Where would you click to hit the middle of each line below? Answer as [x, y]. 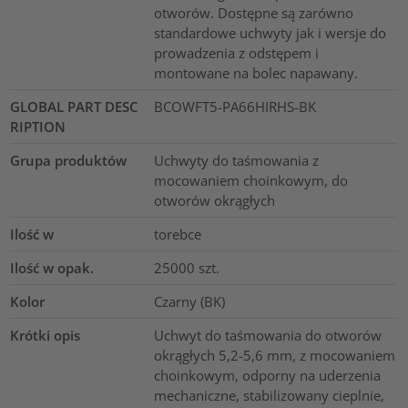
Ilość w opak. [52, 268]
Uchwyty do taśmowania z [236, 161]
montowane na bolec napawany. [255, 73]
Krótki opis [46, 336]
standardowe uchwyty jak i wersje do [270, 33]
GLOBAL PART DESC [75, 107]
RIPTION [38, 127]
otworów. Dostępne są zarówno [253, 13]
